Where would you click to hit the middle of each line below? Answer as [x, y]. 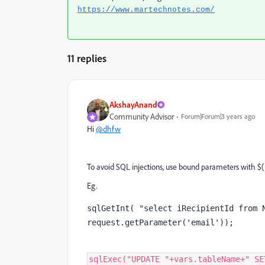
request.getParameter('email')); [160, 222]
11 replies [87, 58]
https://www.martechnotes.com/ [146, 9]
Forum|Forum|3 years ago [218, 116]
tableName [219, 259]
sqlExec [105, 259]
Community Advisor [142, 116]
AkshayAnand [133, 104]
